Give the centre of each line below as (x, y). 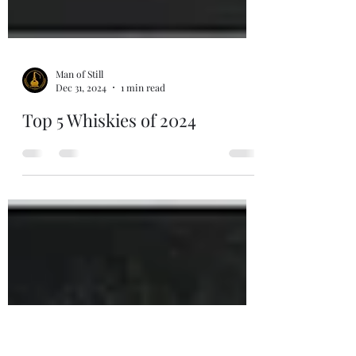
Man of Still (79, 145)
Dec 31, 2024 (81, 159)
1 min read (143, 159)
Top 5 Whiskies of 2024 (109, 192)
